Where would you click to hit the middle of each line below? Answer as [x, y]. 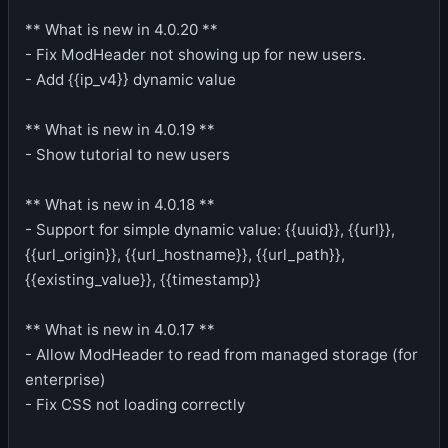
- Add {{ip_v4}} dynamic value [130, 79]
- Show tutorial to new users [127, 154]
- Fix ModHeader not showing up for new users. [195, 54]
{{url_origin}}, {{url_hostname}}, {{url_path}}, [185, 254]
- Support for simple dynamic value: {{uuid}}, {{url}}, [210, 229]
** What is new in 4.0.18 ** [120, 204]
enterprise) [65, 379]
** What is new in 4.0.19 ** [120, 129]
